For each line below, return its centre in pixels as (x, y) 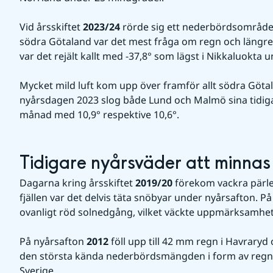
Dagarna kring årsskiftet (77, 183)
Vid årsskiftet (51, 27)
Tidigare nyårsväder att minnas (145, 163)
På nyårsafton (53, 241)
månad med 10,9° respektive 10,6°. (99, 115)
